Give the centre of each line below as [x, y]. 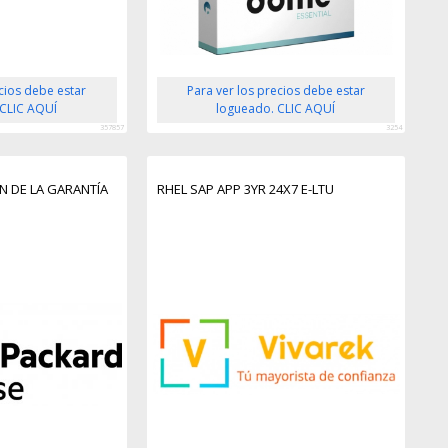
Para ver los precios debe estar [275, 90]
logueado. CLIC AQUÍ [276, 108]
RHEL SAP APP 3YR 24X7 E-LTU [245, 188]
